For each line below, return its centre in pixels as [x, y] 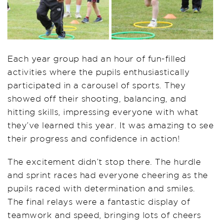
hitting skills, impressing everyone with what [103, 111]
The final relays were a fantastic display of [99, 201]
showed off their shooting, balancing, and [97, 98]
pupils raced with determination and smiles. [101, 188]
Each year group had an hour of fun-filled [97, 58]
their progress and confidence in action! [93, 138]
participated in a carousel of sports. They [96, 85]
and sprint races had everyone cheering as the [108, 175]
